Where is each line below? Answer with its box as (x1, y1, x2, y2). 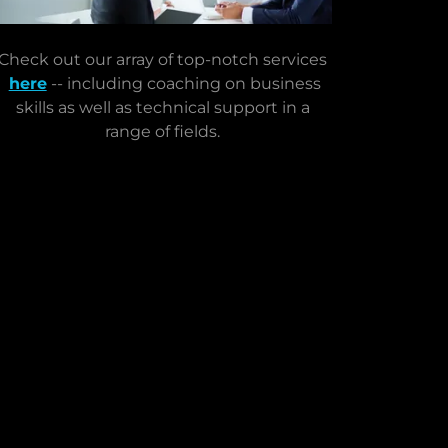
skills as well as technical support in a (15, 98, 310, 118)
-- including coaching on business (46, 74, 321, 94)
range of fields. (105, 122, 221, 142)
